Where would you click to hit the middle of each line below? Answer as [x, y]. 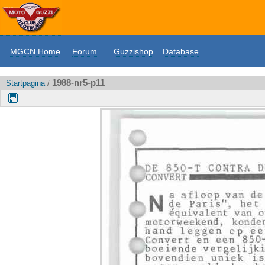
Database [181, 51]
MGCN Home [35, 51]
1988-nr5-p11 [78, 83]
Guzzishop [133, 51]
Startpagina [25, 83]
